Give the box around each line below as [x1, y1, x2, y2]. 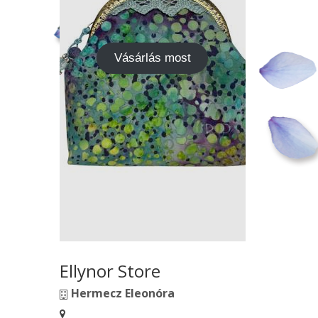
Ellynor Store [59, 259, 160, 283]
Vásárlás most [114, 51, 191, 65]
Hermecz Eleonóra [70, 285, 175, 301]
